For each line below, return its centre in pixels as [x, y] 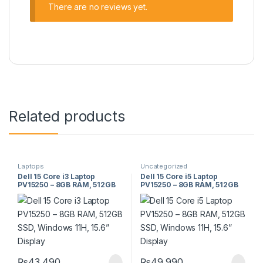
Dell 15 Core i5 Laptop [179, 177]
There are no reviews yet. [98, 7]
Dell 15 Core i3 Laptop [56, 177]
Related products [67, 116]
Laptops [31, 166]
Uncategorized [164, 166]
